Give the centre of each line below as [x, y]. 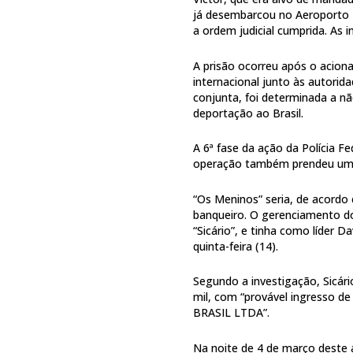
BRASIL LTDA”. [232, 313]
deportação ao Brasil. [249, 113]
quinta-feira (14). [236, 246]
